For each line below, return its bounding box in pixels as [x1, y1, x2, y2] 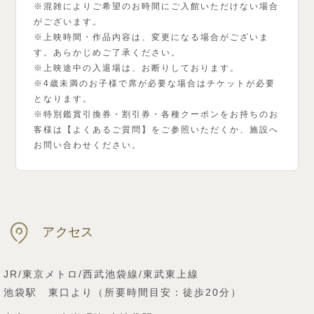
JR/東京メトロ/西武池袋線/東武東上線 [4, 268, 199, 280]
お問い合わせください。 [34, 140, 142, 151]
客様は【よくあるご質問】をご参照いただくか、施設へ [34, 125, 280, 135]
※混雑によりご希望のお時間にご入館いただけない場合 [34, 1, 280, 12]
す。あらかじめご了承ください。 [34, 48, 182, 58]
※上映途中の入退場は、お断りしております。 [34, 63, 240, 74]
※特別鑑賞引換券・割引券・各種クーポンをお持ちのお [34, 109, 280, 120]
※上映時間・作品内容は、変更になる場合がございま [34, 32, 270, 43]
